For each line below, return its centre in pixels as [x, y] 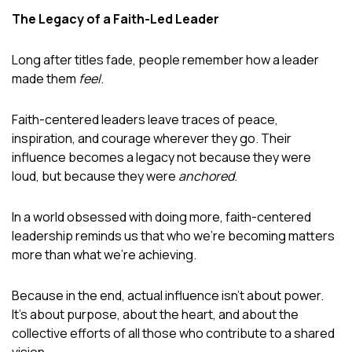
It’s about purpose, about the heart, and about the [155, 314]
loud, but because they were [95, 176]
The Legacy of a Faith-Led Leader [115, 18]
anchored [206, 176]
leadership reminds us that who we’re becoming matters [173, 235]
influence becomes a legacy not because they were [161, 157]
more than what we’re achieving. [104, 254]
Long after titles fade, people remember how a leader [165, 59]
